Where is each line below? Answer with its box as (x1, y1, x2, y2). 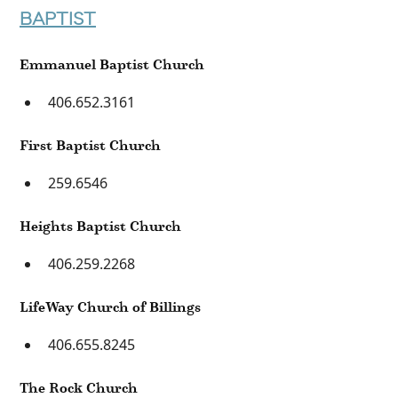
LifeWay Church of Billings (20, 296, 201, 317)
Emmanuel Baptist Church (20, 53, 204, 75)
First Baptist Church (20, 134, 161, 155)
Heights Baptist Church (20, 215, 181, 236)
